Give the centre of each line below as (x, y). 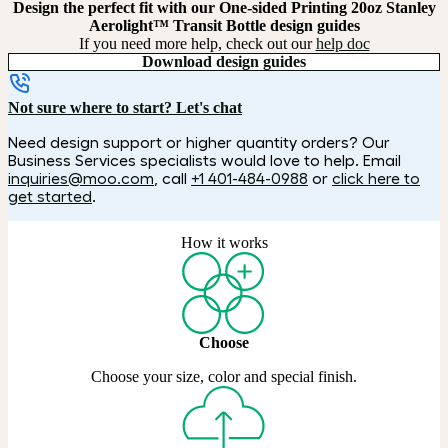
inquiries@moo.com (81, 178)
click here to (376, 178)
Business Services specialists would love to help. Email (204, 160)
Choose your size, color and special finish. (224, 377)
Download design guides (224, 62)
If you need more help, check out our (197, 44)
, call (172, 178)
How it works (224, 243)
